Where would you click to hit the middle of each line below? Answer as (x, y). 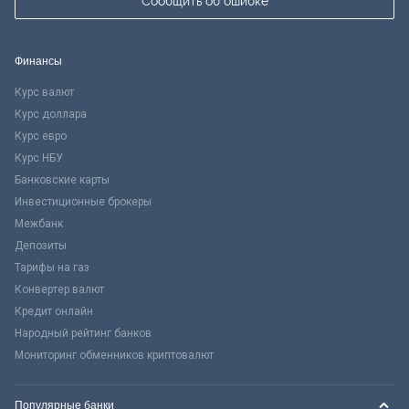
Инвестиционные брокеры (83, 201)
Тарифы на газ (52, 267)
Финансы (38, 61)
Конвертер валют (59, 289)
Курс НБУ (39, 157)
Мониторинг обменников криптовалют (114, 355)
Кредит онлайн (54, 311)
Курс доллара (51, 114)
